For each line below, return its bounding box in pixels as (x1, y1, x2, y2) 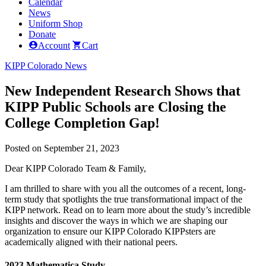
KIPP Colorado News (5, 61, 87, 71)
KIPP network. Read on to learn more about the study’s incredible (5, 204, 251, 215)
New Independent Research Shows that (5, 83, 240, 99)
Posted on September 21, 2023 (5, 142, 119, 153)
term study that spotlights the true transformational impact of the (5, 194, 242, 204)
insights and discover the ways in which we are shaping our (5, 215, 227, 226)
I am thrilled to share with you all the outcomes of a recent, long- (5, 183, 246, 194)
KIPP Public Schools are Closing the (5, 99, 226, 115)
